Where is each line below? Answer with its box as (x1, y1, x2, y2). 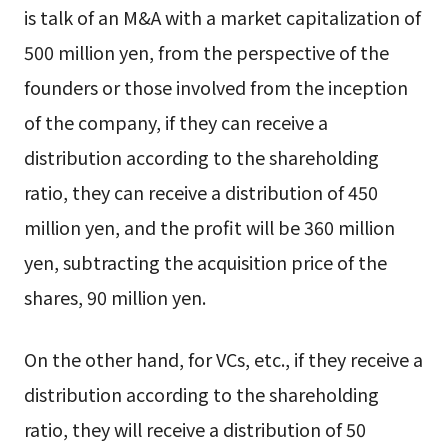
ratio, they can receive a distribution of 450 (23, 179, 378, 206)
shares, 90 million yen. (23, 284, 206, 311)
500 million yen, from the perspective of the (23, 39, 389, 66)
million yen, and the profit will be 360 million (23, 214, 395, 241)
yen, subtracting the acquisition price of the (23, 249, 387, 276)
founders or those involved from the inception (23, 74, 408, 101)
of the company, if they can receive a (23, 109, 328, 136)
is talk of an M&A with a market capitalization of (23, 4, 421, 31)
